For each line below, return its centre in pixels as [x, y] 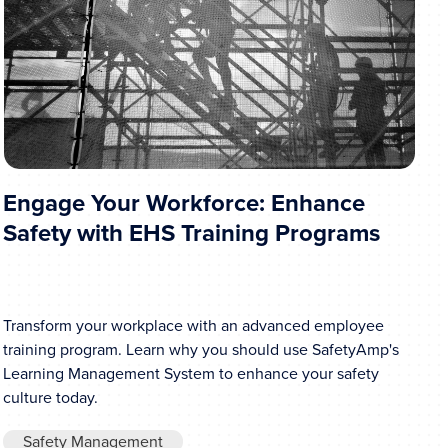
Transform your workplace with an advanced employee [193, 326]
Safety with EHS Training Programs [191, 232]
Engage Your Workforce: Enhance [183, 202]
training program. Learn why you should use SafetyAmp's [200, 350]
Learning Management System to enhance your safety [190, 374]
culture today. [50, 398]
